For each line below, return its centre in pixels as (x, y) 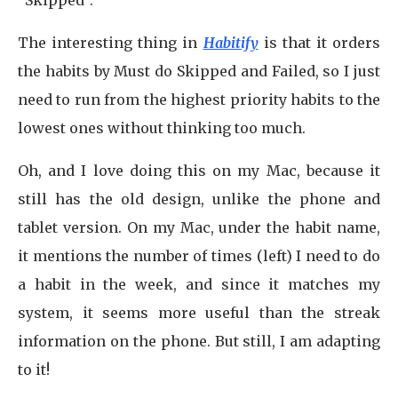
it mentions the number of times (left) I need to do (199, 256)
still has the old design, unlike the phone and (199, 199)
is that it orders (322, 43)
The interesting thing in (111, 43)
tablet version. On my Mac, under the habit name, (199, 227)
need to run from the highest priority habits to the (199, 99)
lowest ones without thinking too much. (162, 128)
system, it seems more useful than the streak (199, 313)
